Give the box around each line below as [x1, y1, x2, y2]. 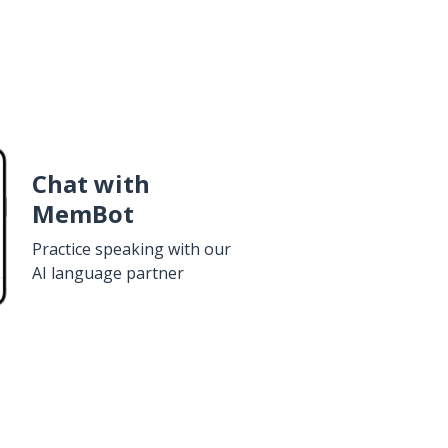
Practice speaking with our [32, 238, 231, 260]
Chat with [32, 167, 150, 200]
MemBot [32, 197, 134, 230]
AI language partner [32, 262, 184, 284]
